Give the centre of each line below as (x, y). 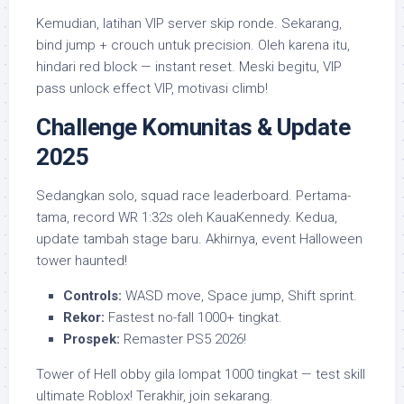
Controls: (92, 295)
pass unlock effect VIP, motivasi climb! (152, 88)
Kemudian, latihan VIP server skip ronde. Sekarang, (189, 23)
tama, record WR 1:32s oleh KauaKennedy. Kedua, (187, 217)
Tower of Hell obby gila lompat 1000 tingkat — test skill (201, 374)
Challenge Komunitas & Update (193, 127)
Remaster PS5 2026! (183, 339)
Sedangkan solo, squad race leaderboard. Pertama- (193, 195)
